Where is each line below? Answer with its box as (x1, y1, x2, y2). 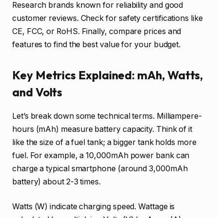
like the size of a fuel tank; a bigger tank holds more (12, 137, 197, 147)
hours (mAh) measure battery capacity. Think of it (12, 124, 193, 134)
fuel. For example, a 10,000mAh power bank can (12, 150, 190, 160)
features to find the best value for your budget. (12, 39, 181, 49)
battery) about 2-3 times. (12, 177, 101, 186)
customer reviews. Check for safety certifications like (12, 13, 203, 23)
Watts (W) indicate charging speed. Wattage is (12, 202, 175, 212)
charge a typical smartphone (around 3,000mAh (12, 163, 188, 173)
